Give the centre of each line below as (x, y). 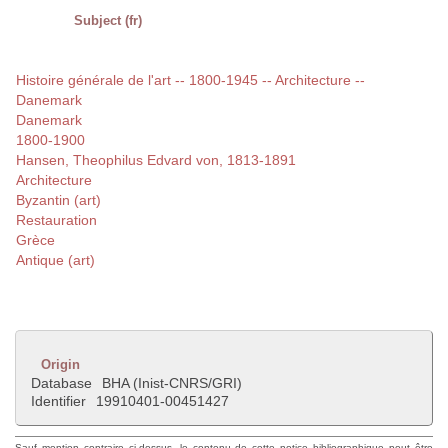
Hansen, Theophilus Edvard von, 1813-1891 (156, 160)
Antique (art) (55, 260)
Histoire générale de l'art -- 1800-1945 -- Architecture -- (190, 80)
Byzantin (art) (58, 200)
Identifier (58, 401)
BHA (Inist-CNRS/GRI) (172, 383)
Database (61, 383)
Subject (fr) (108, 21)
